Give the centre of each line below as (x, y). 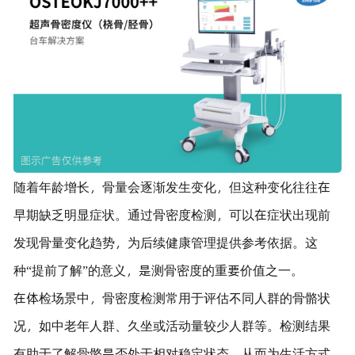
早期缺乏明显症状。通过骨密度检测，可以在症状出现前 (172, 214)
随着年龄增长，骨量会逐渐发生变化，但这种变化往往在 (172, 186)
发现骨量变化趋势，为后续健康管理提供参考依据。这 (165, 242)
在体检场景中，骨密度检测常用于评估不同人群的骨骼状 (172, 297)
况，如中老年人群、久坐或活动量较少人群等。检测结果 (172, 325)
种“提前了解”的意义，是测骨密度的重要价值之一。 (158, 269)
